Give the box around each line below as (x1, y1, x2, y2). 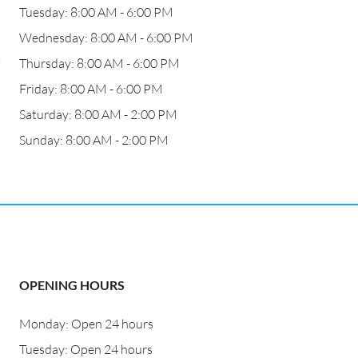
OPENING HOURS (19, 277, 125, 292)
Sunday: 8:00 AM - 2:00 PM (19, 132, 169, 148)
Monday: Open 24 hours (19, 316, 153, 332)
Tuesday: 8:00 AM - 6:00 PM (19, 4, 173, 20)
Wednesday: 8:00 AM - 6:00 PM (19, 30, 193, 46)
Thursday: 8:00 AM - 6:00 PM (19, 55, 180, 71)
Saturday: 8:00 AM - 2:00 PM (19, 106, 177, 122)
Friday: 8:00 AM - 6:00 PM (19, 81, 163, 97)
